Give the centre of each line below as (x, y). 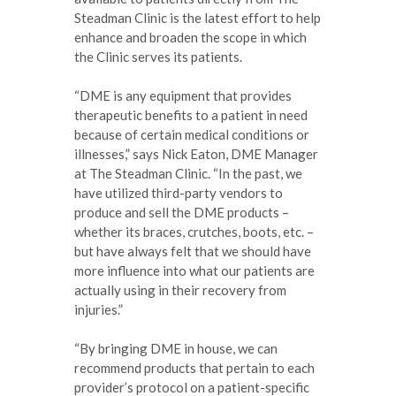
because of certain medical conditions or (192, 134)
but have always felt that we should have (193, 251)
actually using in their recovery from (180, 289)
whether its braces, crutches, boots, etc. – (194, 231)
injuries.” (99, 309)
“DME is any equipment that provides (183, 95)
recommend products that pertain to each (194, 367)
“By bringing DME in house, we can (176, 348)
